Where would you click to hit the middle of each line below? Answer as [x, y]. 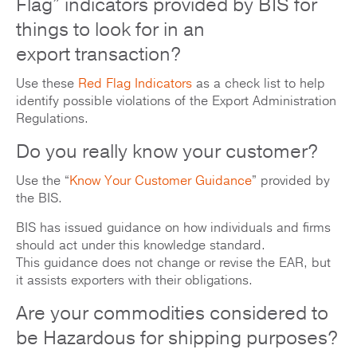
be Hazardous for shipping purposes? [177, 338]
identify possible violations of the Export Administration [176, 102]
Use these [47, 84]
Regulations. [52, 119]
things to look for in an [110, 30]
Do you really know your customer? [167, 152]
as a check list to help [259, 84]
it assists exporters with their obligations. [134, 281]
